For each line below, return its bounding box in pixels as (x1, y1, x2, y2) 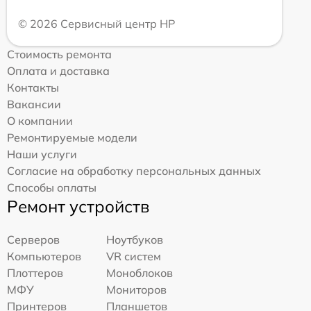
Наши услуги (7, 147, 77, 162)
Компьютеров (7, 249, 81, 264)
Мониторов (106, 283, 167, 297)
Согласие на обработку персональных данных (7, 164, 261, 178)
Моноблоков (106, 266, 174, 280)
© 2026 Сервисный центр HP (18, 17, 175, 31)
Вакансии (7, 97, 61, 112)
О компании (7, 114, 73, 128)
